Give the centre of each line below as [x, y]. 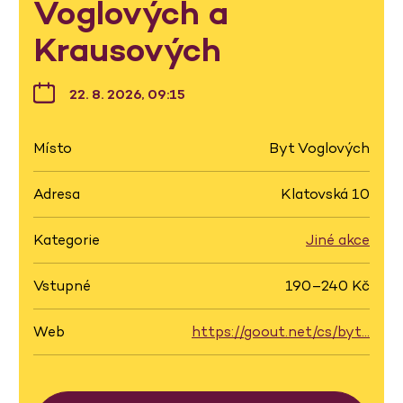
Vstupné [62, 286]
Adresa [57, 194]
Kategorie [67, 240]
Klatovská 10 [325, 194]
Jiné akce [338, 240]
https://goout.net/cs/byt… [281, 331]
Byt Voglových [319, 148]
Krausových [127, 49]
